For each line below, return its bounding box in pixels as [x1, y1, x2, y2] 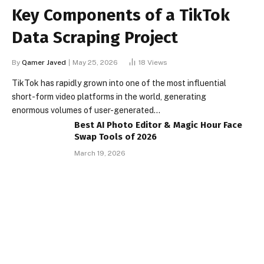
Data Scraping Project [12, 28, 178, 48]
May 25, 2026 [72, 58, 118, 67]
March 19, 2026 [74, 149, 126, 158]
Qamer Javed [22, 58, 66, 67]
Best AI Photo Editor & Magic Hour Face [74, 120, 242, 131]
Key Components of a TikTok [12, 5, 230, 25]
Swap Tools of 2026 [74, 131, 157, 143]
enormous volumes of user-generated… [12, 105, 160, 115]
